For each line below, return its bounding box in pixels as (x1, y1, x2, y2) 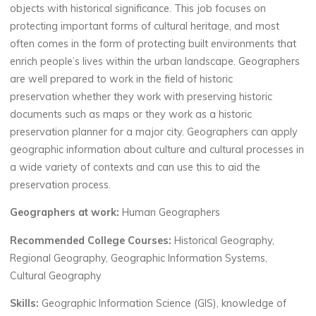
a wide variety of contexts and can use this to (10, 160, 229, 174)
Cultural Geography (10, 269, 102, 282)
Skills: (10, 296, 39, 310)
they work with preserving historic (111, 90, 273, 103)
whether (72, 90, 111, 103)
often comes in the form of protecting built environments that (10, 37, 297, 50)
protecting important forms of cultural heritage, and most (10, 19, 280, 32)
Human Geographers (122, 205, 221, 219)
